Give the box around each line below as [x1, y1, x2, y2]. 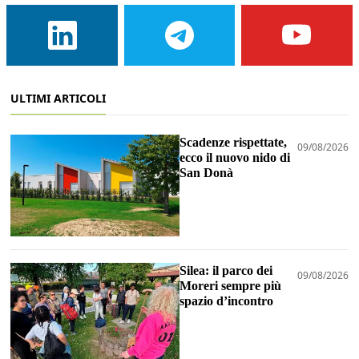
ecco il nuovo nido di [179, 151, 290, 165]
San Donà [179, 166, 233, 180]
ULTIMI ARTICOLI [10, 91, 106, 107]
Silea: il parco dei [179, 264, 272, 278]
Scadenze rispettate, [179, 135, 287, 150]
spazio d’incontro [179, 294, 273, 309]
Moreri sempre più [179, 279, 281, 293]
